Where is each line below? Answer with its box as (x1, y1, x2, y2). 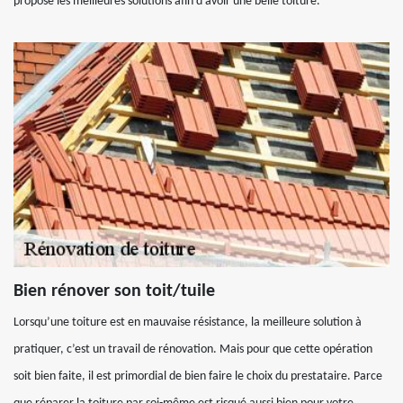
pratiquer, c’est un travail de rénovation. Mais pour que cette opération (13, 343, 372, 356)
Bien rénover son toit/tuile (13, 282, 215, 300)
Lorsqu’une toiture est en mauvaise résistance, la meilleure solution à (13, 316, 362, 329)
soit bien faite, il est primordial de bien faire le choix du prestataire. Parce (13, 370, 382, 383)
